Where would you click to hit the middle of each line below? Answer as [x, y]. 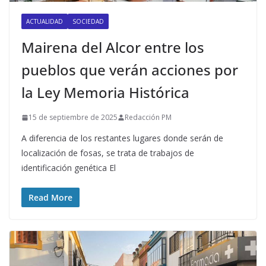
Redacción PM [148, 118]
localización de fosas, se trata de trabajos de [108, 153]
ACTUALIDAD [45, 22]
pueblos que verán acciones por [130, 70]
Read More [50, 198]
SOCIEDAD [88, 22]
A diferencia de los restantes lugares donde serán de [122, 138]
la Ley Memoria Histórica [105, 93]
